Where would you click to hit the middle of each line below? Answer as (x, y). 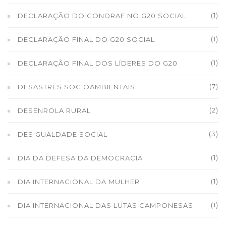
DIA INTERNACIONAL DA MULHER (79, 182)
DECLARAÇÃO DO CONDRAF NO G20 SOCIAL (102, 16)
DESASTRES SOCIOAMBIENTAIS (76, 87)
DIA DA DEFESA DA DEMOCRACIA (80, 158)
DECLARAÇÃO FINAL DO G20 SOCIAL (86, 39)
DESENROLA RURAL (54, 110)
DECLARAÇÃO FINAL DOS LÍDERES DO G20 (98, 63)
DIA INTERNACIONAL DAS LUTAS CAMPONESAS (105, 205)
